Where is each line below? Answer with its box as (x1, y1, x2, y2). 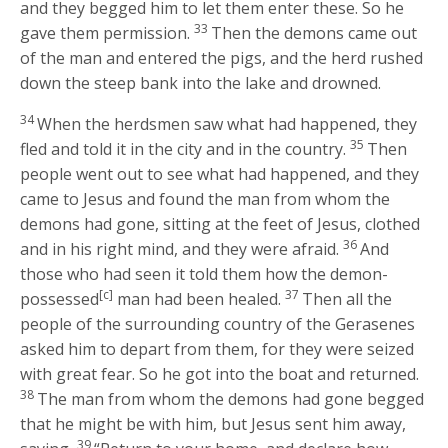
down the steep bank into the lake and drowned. (20, 71, 382, 94)
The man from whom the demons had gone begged (37, 387, 425, 410)
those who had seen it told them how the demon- (20, 262, 389, 285)
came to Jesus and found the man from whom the (20, 187, 391, 210)
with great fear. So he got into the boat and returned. (20, 362, 420, 385)
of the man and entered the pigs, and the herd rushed (20, 46, 424, 69)
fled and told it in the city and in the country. (20, 137, 347, 160)
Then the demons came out (211, 21, 418, 44)
